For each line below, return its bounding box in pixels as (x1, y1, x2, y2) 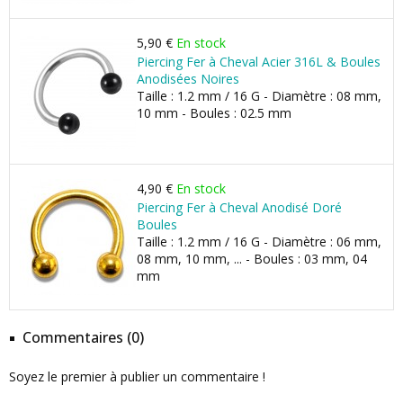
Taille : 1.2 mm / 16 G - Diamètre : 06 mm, (137, 233, 381, 250)
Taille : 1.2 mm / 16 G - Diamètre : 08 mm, (137, 87, 381, 104)
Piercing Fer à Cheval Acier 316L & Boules (137, 53, 381, 70)
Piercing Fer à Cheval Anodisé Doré (137, 199, 342, 216)
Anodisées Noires (137, 70, 239, 87)
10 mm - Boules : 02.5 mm (137, 104, 291, 121)
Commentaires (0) (22, 327, 144, 347)
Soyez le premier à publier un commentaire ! (9, 368, 265, 385)
